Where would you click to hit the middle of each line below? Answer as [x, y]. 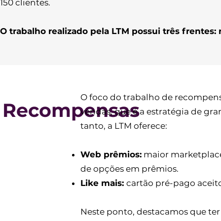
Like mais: [103, 183]
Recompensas [71, 110]
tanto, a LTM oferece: [124, 126]
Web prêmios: [111, 154]
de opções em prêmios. [130, 169]
